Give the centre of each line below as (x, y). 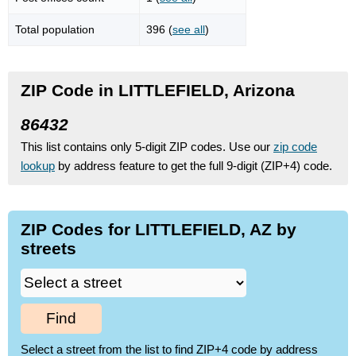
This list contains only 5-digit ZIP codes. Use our (147, 146)
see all (189, 29)
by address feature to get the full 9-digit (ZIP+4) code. (193, 165)
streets (48, 248)
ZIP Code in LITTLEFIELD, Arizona (158, 90)
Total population (55, 29)
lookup (38, 165)
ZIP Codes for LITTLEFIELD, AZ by (159, 229)
